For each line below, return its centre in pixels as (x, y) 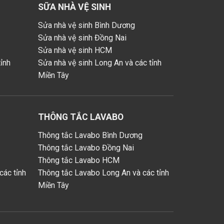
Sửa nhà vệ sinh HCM (75, 50)
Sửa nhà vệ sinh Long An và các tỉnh (100, 63)
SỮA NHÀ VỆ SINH (75, 7)
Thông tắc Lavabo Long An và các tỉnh (104, 172)
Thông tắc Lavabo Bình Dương (90, 135)
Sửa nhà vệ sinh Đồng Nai (82, 38)
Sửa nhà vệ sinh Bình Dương (87, 25)
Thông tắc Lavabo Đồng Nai (86, 147)
